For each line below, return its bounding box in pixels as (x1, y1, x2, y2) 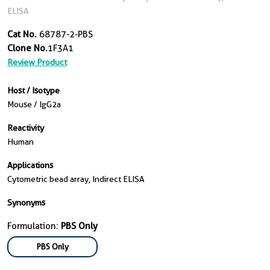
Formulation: (7, 221, 61, 231)
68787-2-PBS (37, 29, 93, 40)
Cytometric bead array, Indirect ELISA (7, 174, 145, 184)
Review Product (7, 57, 67, 67)
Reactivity (7, 123, 44, 133)
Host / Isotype (7, 86, 60, 95)
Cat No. (7, 29, 37, 40)
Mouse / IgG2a (7, 99, 61, 109)
